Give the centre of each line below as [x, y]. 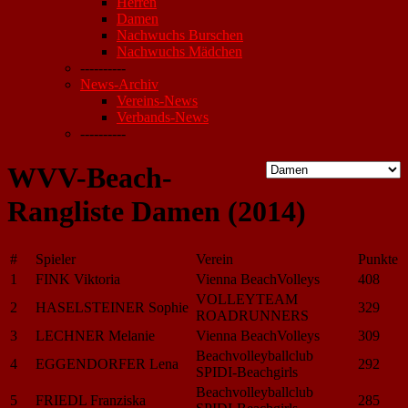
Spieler [56, 259]
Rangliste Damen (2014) [157, 212]
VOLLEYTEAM [247, 299]
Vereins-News [157, 101]
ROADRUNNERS [252, 315]
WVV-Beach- [90, 178]
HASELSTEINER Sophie [112, 307]
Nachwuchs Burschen [180, 35]
